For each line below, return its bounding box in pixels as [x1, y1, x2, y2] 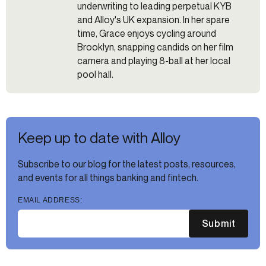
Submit [201, 217, 236, 230]
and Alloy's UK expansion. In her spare [77, 13, 230, 26]
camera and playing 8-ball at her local [77, 54, 230, 66]
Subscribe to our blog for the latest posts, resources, [18, 157, 236, 170]
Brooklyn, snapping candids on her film [77, 40, 233, 53]
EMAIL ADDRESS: [18, 195, 83, 204]
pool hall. [77, 68, 113, 80]
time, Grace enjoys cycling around [77, 27, 216, 39]
